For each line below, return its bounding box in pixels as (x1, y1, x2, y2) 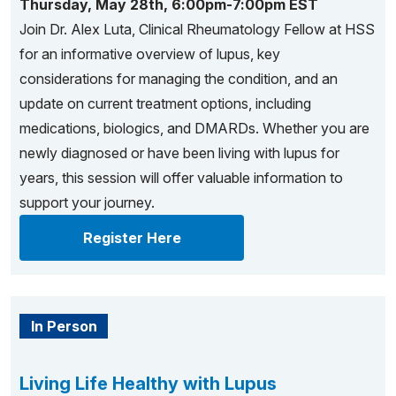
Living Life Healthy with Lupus (19, 373, 277, 394)
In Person (30, 317, 97, 335)
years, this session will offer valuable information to (19, 169, 343, 187)
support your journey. (19, 194, 155, 211)
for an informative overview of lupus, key (19, 45, 280, 63)
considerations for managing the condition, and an (19, 70, 338, 88)
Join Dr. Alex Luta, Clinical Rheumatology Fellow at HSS (19, 20, 375, 38)
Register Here (82, 229, 181, 247)
